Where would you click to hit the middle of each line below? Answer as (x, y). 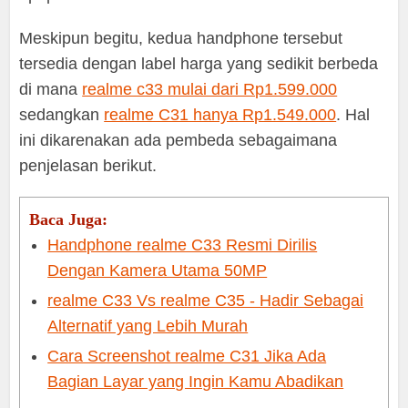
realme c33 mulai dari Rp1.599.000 (210, 90)
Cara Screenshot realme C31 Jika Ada (187, 357)
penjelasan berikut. (88, 166)
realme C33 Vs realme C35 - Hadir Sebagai (206, 301)
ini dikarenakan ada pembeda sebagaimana (178, 141)
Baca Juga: (69, 220)
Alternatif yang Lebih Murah (148, 326)
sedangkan (62, 115)
